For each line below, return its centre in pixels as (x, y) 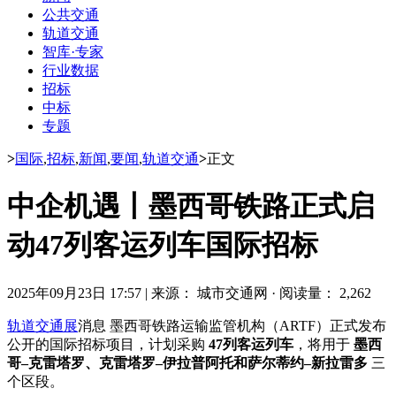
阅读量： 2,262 (325, 293)
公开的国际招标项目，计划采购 (108, 344)
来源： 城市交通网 (211, 293)
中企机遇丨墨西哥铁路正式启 (191, 206)
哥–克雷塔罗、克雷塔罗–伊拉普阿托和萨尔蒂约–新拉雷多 (187, 362)
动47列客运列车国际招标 (163, 245)
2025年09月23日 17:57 (74, 293)
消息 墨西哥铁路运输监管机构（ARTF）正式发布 (232, 325)
